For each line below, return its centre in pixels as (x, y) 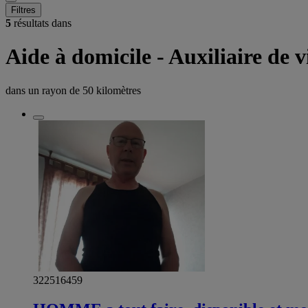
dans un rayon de (44, 90)
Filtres (23, 10)
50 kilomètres (112, 90)
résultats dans (41, 23)
